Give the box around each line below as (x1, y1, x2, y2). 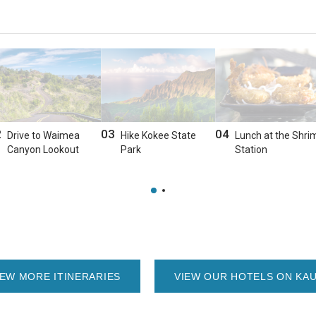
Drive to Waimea (6, 130, 80, 142)
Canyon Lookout (6, 144, 79, 156)
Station (234, 144, 267, 156)
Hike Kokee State (121, 130, 197, 142)
